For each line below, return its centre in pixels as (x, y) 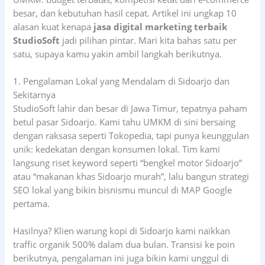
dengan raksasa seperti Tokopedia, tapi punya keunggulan (131, 135)
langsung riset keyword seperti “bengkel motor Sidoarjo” (128, 162)
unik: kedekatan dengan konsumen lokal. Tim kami (117, 149)
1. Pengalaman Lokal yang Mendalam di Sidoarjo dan (122, 81)
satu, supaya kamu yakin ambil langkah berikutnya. (118, 54)
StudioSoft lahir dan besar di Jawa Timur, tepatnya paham (130, 108)
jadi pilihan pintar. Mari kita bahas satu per (148, 40)
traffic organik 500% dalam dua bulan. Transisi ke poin (124, 245)
